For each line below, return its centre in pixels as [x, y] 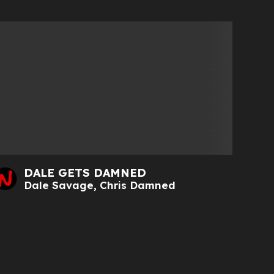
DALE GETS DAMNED [85, 172]
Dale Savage [59, 185]
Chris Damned [138, 185]
